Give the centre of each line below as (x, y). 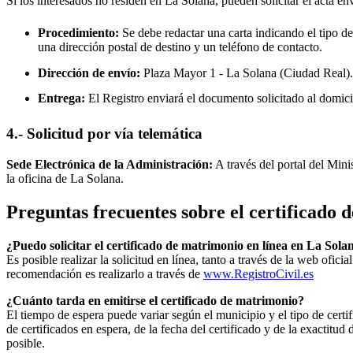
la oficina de (38, 179)
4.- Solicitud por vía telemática (104, 134)
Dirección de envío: (89, 72)
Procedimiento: (78, 33)
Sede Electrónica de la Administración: (110, 165)
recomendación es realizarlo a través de (105, 273)
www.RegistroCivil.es (258, 273)
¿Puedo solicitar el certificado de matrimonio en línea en (156, 245)
